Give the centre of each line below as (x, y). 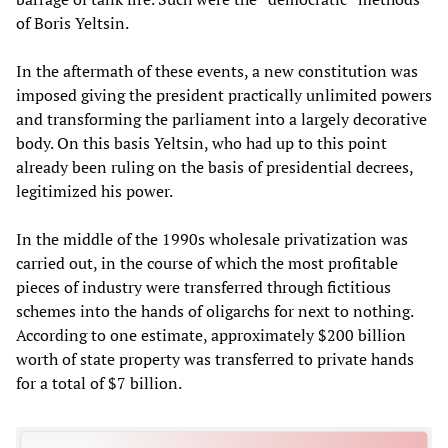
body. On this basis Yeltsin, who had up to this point (201, 142)
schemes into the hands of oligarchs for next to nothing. (214, 310)
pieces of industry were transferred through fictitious (203, 286)
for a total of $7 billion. (99, 382)
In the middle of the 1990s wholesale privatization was (212, 238)
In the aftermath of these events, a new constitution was (217, 70)
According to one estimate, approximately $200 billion (211, 334)
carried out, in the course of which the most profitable (207, 262)
